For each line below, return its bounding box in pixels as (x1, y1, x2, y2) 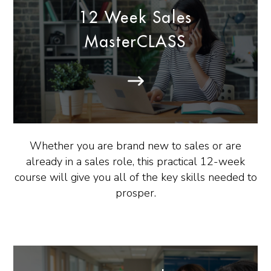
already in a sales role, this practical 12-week (26, 154, 245, 169)
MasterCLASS (85, 34, 186, 50)
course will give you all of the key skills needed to (14, 170, 257, 185)
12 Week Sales (79, 10, 192, 26)
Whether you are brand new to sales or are (30, 139, 241, 154)
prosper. (115, 186, 156, 201)
